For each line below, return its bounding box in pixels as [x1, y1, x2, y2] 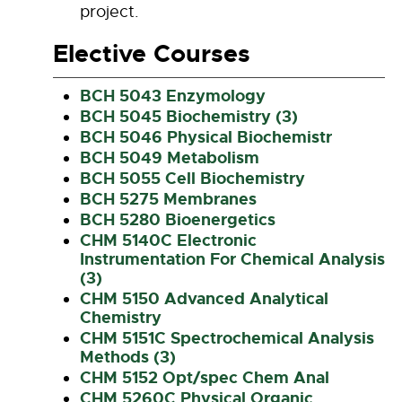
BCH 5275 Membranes [80, 188, 257, 210]
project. [80, 2, 139, 22]
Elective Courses [53, 39, 250, 69]
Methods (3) [80, 346, 176, 368]
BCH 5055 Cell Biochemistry [80, 168, 305, 189]
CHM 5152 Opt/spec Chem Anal [80, 367, 329, 389]
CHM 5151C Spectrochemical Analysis [80, 328, 374, 349]
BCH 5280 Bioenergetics [80, 209, 275, 231]
